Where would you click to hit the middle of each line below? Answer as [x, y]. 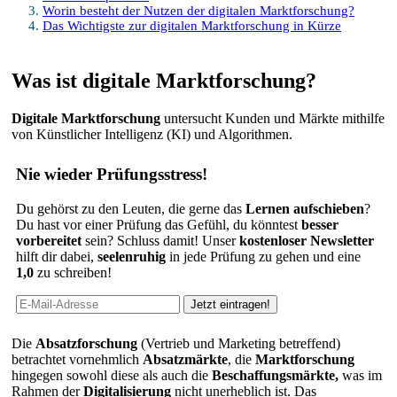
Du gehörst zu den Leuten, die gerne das [131, 208]
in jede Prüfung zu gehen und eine [263, 256]
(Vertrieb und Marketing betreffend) [239, 343]
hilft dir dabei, [57, 256]
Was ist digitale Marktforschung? [164, 81]
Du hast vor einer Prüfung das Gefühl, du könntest [159, 224]
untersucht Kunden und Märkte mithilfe [272, 119]
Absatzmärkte [185, 359]
